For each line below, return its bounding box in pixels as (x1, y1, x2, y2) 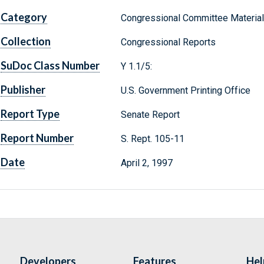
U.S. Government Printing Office (120, 85, 250, 97)
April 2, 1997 (120, 157, 173, 169)
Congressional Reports (120, 37, 216, 48)
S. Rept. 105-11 (120, 133, 187, 145)
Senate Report (120, 109, 180, 121)
